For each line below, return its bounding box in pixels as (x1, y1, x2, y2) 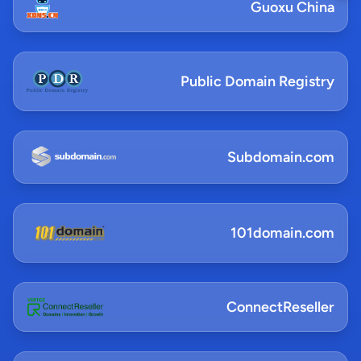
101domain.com (230, 224, 334, 242)
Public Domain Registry (180, 73, 334, 90)
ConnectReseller (226, 298, 334, 316)
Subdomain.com (227, 148, 334, 166)
